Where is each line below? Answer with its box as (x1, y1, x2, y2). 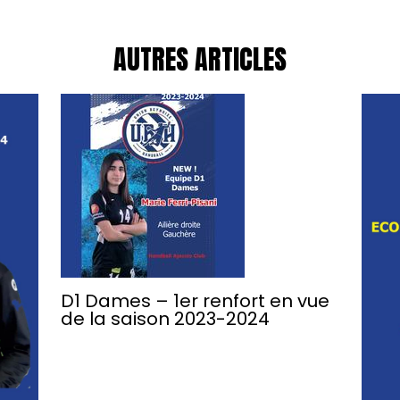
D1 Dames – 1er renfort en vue (60, 287, 329, 313)
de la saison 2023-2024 (60, 305, 270, 331)
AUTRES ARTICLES (113, 38, 287, 79)
